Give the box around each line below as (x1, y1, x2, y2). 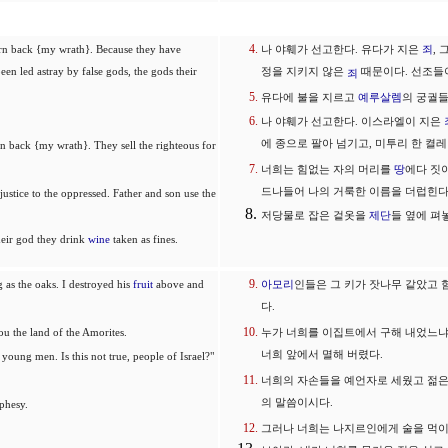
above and (153, 279, 204, 290)
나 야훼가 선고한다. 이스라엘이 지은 (261, 116, 444, 127)
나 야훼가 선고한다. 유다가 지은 (261, 44, 422, 55)
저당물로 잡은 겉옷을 (261, 210, 369, 221)
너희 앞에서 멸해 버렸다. (261, 349, 383, 363)
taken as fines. (110, 234, 178, 245)
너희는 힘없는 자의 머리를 (261, 164, 394, 175)
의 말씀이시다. (261, 397, 333, 411)
